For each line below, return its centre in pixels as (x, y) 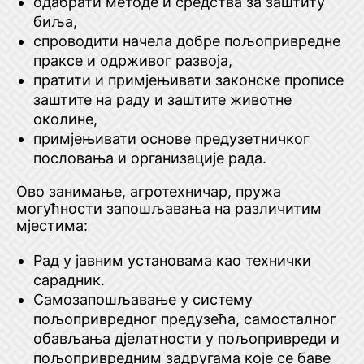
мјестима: (52, 225)
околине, (65, 119)
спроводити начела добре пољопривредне (187, 41)
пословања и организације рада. (150, 158)
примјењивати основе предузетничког (171, 139)
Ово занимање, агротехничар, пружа (149, 191)
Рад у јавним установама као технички (172, 260)
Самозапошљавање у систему (143, 299)
